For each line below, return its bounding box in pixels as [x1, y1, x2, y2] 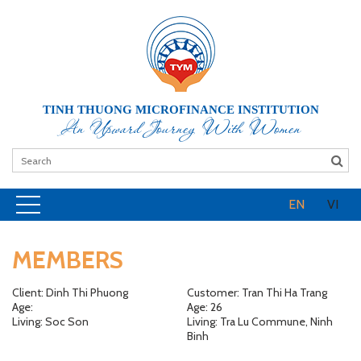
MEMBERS [12, 245, 123, 275]
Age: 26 [186, 299, 222, 314]
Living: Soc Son [12, 313, 89, 329]
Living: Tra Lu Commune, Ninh [186, 313, 333, 329]
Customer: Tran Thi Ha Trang [186, 284, 327, 300]
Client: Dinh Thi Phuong [12, 284, 128, 300]
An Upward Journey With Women [60, 114, 301, 142]
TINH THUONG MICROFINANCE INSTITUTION [42, 103, 319, 116]
